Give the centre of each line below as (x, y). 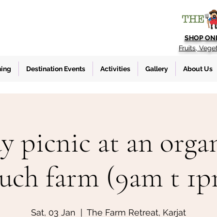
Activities (115, 69)
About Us (198, 69)
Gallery (157, 69)
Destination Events (56, 69)
